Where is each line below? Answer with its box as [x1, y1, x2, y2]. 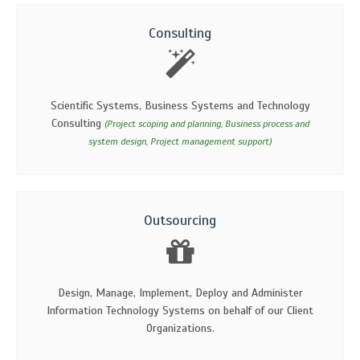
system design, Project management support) [88, 135, 272, 147]
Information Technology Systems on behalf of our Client [47, 303, 313, 317]
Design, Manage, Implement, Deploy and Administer [57, 285, 303, 300]
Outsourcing [144, 211, 216, 229]
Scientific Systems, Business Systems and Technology [50, 98, 310, 112]
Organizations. [145, 321, 215, 335]
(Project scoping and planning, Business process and [104, 117, 309, 129]
